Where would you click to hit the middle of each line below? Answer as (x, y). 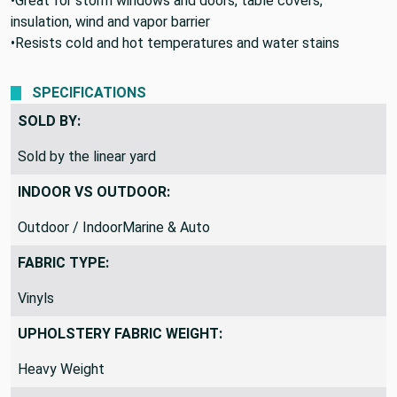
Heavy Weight (61, 369)
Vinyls (36, 298)
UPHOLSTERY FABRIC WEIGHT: (120, 333)
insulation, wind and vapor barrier (110, 21)
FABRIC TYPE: (63, 262)
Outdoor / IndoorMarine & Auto (114, 227)
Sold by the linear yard (87, 156)
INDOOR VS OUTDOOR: (94, 191)
